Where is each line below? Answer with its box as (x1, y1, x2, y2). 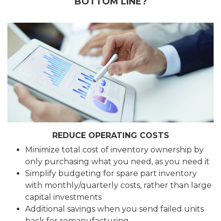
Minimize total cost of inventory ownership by (25, 145, 204, 155)
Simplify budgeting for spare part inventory (25, 169, 197, 179)
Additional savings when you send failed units (25, 204, 204, 214)
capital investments (25, 192, 102, 202)
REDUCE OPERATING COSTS (52, 131, 169, 141)
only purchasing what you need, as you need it (25, 157, 210, 167)
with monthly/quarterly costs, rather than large (25, 181, 212, 190)
